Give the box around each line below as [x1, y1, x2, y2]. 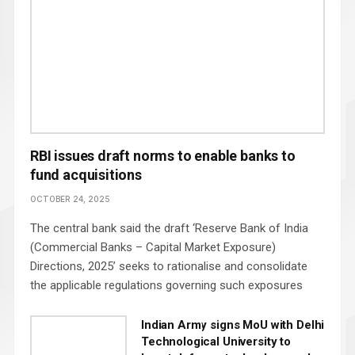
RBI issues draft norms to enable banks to [30, 147, 296, 165]
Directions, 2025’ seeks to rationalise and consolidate [30, 259, 307, 274]
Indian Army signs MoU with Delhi [141, 318, 325, 333]
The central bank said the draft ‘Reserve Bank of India [30, 221, 308, 236]
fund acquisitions [30, 166, 142, 184]
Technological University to [141, 334, 291, 349]
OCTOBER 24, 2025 [30, 194, 110, 204]
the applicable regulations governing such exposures [30, 278, 303, 293]
